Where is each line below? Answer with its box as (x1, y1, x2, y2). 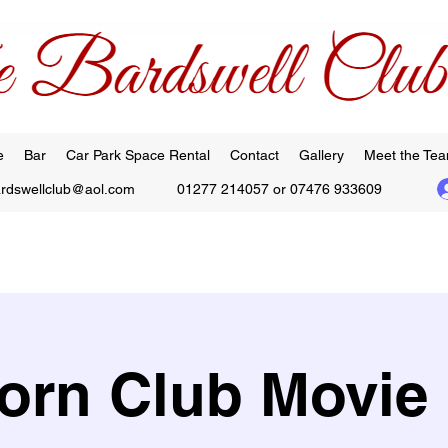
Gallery (299, 146, 344, 163)
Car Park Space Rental (66, 146, 210, 163)
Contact (230, 146, 279, 163)
